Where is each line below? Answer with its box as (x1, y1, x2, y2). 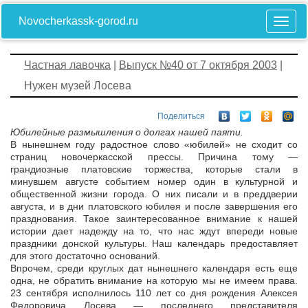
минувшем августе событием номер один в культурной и (10, 176, 298, 188)
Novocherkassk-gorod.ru (19, 15, 138, 27)
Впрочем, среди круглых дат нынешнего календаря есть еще (10, 263, 298, 274)
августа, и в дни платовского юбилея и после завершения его (10, 201, 298, 212)
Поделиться (157, 111, 205, 122)
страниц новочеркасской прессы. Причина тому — (10, 151, 298, 163)
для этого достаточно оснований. (10, 250, 160, 262)
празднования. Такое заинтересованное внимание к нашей (10, 213, 298, 225)
